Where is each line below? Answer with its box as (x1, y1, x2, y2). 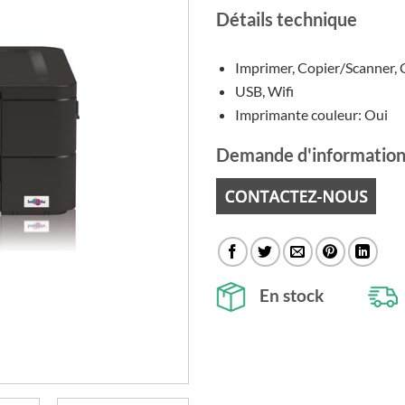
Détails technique (216, 8, 357, 31)
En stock (259, 284, 324, 306)
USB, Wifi (234, 81, 294, 99)
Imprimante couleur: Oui (234, 105, 388, 123)
